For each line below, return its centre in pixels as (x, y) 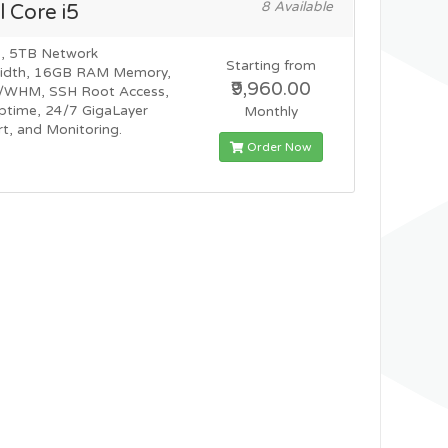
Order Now (278, 147)
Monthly (271, 112)
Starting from (271, 66)
